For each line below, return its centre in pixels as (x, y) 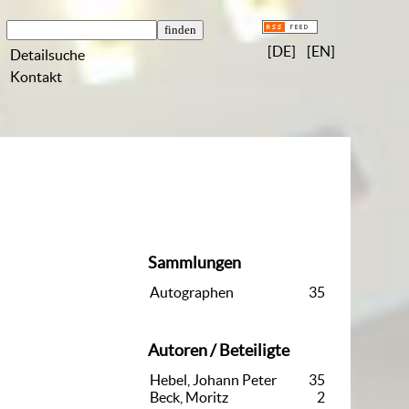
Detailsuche (48, 54)
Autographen (192, 293)
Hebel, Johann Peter (213, 379)
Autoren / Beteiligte (219, 350)
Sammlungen (194, 263)
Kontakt (37, 77)
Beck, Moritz (189, 397)
